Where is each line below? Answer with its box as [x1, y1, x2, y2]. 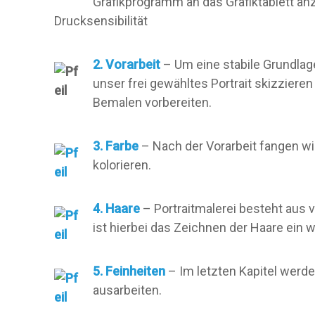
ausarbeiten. [93, 283, 162, 297]
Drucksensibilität [54, 13, 148, 28]
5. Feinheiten [93, 264, 165, 278]
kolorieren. [93, 157, 151, 172]
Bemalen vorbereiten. [93, 95, 212, 110]
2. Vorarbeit [93, 57, 160, 72]
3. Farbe [93, 139, 139, 153]
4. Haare [93, 201, 140, 216]
